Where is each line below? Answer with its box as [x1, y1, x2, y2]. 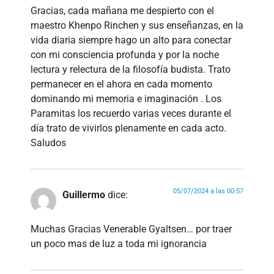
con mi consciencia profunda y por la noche [31, 48, 219, 61]
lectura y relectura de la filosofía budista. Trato [31, 63, 231, 75]
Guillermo [62, 188, 105, 201]
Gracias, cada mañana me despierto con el [31, 4, 214, 17]
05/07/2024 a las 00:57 [173, 187, 243, 195]
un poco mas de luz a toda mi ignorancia [31, 238, 207, 250]
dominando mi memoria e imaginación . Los [31, 92, 221, 105]
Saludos [31, 136, 66, 149]
